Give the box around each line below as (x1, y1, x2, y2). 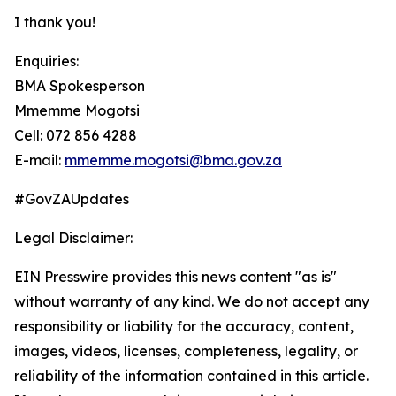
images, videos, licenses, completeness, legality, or (14, 342, 358, 360)
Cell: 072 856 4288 (14, 126, 137, 144)
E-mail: (14, 151, 65, 169)
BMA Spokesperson (14, 77, 145, 95)
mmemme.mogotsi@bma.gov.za (65, 151, 282, 169)
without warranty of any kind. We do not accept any (14, 293, 369, 310)
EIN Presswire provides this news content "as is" (14, 268, 337, 286)
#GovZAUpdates (14, 190, 129, 208)
